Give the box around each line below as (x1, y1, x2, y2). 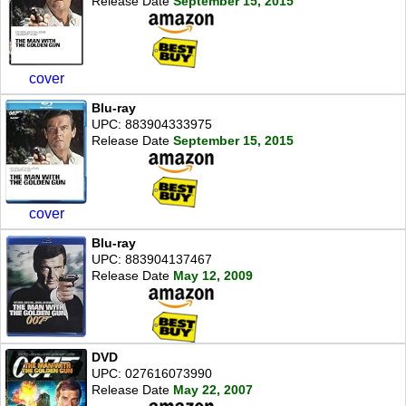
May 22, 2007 (173, 382, 253, 398)
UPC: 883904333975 (92, 116, 212, 131)
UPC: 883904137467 (92, 251, 212, 266)
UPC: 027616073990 (92, 366, 212, 382)
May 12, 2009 (173, 267, 253, 283)
